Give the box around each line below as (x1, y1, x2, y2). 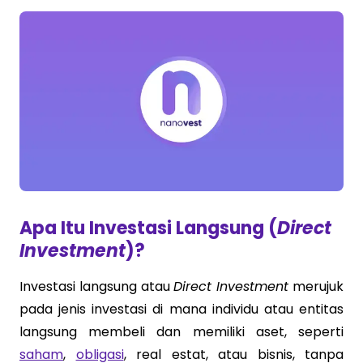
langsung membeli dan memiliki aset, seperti (19, 322, 344, 341)
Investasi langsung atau (19, 276, 174, 296)
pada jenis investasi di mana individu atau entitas (19, 299, 344, 318)
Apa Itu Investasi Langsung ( (19, 215, 277, 241)
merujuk (288, 276, 344, 296)
